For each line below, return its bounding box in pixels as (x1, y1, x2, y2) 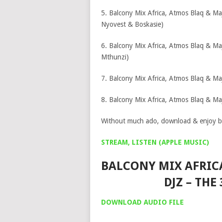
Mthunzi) (101, 53, 129, 61)
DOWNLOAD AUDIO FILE (101, 198, 184, 206)
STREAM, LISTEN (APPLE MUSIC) (101, 138, 209, 146)
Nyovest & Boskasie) (101, 20, 164, 28)
